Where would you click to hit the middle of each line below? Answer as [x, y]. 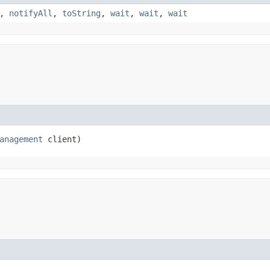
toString [81, 13]
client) [62, 139]
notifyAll [31, 13]
